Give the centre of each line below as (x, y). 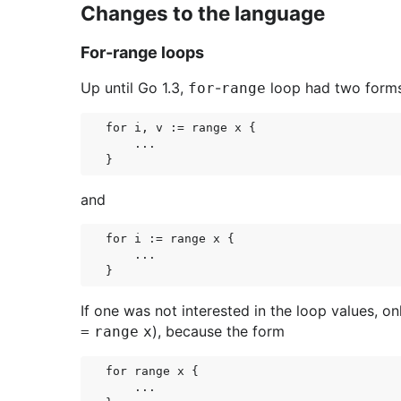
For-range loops (142, 52)
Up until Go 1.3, (134, 88)
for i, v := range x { (181, 128)
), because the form (218, 331)
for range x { (152, 371)
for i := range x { (170, 239)
